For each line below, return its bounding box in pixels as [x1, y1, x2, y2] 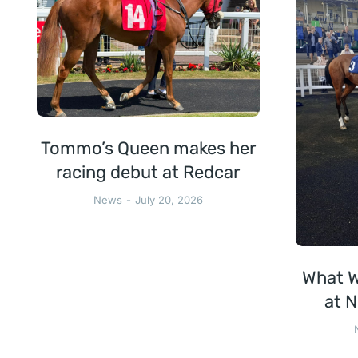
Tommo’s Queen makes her [40, 137, 256, 160]
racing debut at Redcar [56, 161, 241, 184]
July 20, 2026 [134, 193, 203, 207]
